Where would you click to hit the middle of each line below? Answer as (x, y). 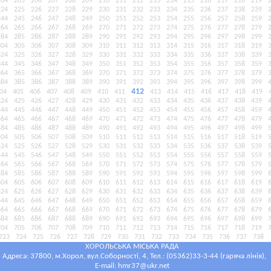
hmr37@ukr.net (144, 266)
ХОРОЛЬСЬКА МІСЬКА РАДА (132, 247)
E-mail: (106, 266)
